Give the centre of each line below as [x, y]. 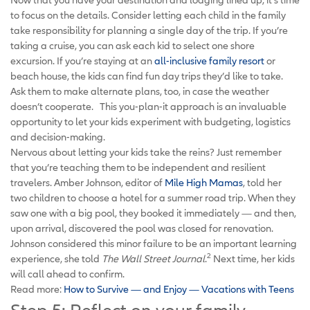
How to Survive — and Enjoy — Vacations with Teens [179, 289]
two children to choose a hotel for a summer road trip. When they [153, 197]
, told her [262, 182]
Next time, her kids [253, 258]
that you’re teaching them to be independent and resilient [138, 167]
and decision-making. [58, 136]
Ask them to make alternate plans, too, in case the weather [140, 91]
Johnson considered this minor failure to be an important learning [154, 243]
